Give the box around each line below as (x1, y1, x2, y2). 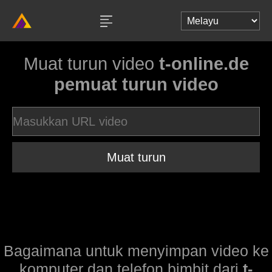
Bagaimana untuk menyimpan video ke (3, 242, 269, 259)
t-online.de (158, 54, 249, 73)
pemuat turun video (53, 75, 219, 94)
